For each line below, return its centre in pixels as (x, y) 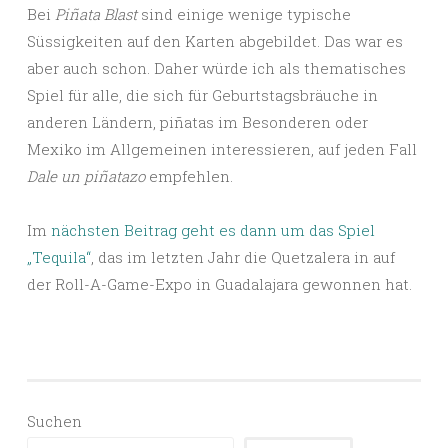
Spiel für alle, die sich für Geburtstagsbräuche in (202, 94)
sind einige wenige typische (244, 13)
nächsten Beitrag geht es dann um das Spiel (213, 229)
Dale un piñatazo (86, 175)
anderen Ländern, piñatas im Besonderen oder (197, 121)
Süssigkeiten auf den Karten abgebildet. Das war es (215, 40)
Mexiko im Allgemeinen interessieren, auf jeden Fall (222, 148)
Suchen (54, 420)
